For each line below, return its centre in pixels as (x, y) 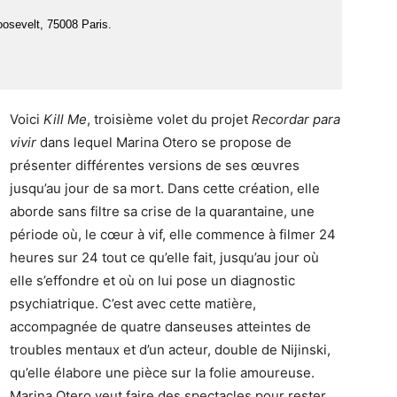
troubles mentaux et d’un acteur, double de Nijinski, (170, 350)
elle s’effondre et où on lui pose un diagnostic (152, 280)
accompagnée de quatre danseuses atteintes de (160, 327)
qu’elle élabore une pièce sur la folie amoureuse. (162, 373)
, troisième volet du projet (169, 119)
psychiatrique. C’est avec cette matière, (133, 304)
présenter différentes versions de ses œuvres (155, 165)
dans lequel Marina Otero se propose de (166, 142)
